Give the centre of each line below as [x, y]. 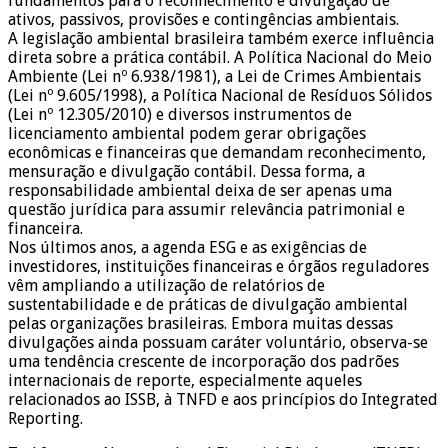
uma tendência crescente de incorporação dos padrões [203, 362]
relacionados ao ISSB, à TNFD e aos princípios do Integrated [223, 400]
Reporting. [45, 419]
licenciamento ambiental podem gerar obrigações [187, 134]
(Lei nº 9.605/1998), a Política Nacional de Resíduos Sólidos [220, 96]
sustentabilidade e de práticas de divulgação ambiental [208, 305]
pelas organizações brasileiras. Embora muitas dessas [200, 324]
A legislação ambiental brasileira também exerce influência [221, 39]
